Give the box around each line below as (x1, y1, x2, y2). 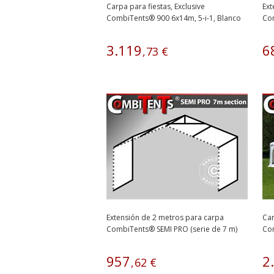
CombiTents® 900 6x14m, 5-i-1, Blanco (106, 13, 241, 23)
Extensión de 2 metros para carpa (106, 212, 224, 223)
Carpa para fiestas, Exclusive (106, 1, 205, 12)
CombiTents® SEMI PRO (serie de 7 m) (106, 224, 237, 234)
